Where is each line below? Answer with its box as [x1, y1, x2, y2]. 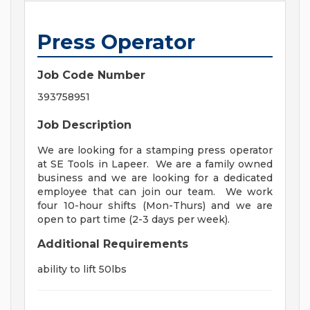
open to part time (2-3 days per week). [37, 213, 235, 226]
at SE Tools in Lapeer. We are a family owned [37, 158, 273, 171]
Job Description [37, 118, 131, 132]
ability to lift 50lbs [37, 263, 127, 276]
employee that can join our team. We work [37, 185, 273, 199]
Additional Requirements [37, 237, 188, 251]
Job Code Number [37, 69, 145, 82]
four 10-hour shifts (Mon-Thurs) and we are [37, 199, 273, 212]
